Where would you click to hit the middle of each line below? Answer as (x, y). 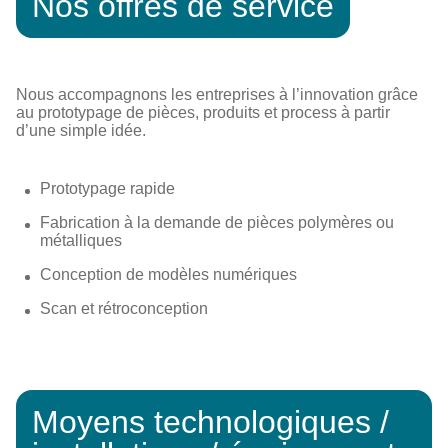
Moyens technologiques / (210, 421)
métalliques (81, 240)
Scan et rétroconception (124, 308)
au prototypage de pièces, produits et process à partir (203, 112)
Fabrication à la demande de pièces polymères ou (217, 222)
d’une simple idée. (81, 130)
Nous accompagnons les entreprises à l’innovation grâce (217, 94)
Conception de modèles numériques (168, 274)
